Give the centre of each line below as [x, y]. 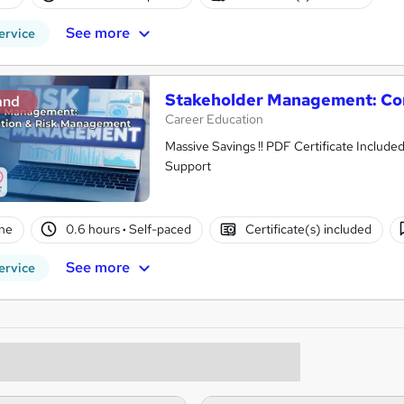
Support [188, 165]
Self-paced [159, 230]
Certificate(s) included [308, 230]
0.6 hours [95, 230]
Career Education [214, 119]
